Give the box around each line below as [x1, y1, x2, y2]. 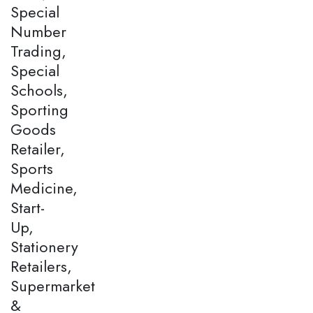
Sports [10, 156, 53, 180]
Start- [10, 196, 45, 219]
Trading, [10, 39, 66, 62]
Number [10, 20, 66, 43]
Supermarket [10, 274, 95, 297]
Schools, [10, 78, 68, 101]
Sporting [10, 98, 68, 121]
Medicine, [10, 176, 78, 199]
